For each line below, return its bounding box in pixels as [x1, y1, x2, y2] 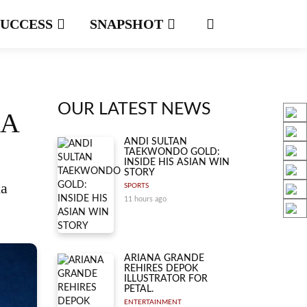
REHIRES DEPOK [124, 264, 198, 273]
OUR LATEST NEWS [57, 101, 211, 118]
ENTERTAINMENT [124, 299, 182, 306]
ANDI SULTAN [124, 137, 187, 147]
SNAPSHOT [90, 16, 167, 32]
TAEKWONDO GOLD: [124, 147, 220, 157]
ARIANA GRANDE [124, 254, 204, 263]
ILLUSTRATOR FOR [124, 274, 208, 284]
